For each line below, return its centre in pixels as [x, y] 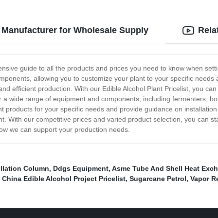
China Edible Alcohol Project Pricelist [64, 179]
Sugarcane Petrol [158, 179]
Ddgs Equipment [81, 169]
